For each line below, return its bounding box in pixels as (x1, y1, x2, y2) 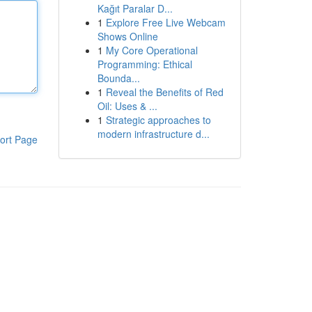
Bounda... (97, 71, 140, 85)
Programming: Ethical (97, 57, 192, 71)
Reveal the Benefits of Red (105, 85, 224, 99)
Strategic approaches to (105, 113, 211, 127)
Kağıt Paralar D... (97, 1, 173, 15)
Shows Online (97, 29, 158, 43)
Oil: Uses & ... (97, 99, 157, 113)
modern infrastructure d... (97, 127, 210, 141)
